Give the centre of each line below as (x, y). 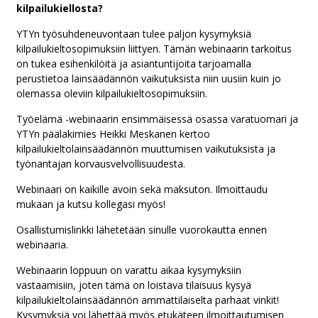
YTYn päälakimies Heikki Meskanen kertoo (113, 133)
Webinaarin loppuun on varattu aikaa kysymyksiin (129, 270)
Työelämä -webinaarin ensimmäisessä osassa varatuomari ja (157, 119)
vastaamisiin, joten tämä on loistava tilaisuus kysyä (134, 285)
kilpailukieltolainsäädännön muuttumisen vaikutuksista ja (146, 148)
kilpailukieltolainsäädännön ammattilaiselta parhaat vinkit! (148, 300)
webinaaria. (42, 244)
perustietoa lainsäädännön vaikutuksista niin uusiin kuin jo (149, 78)
